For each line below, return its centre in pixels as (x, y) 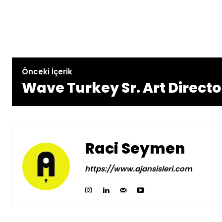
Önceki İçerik (47, 72)
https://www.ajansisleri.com (139, 169)
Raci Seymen (135, 149)
